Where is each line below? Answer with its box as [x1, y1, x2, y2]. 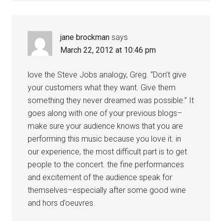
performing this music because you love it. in [28, 134, 182, 144]
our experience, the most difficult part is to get [28, 147, 187, 156]
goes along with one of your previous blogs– [28, 109, 183, 118]
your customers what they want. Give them [28, 83, 176, 92]
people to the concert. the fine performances [28, 160, 184, 169]
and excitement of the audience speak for [28, 173, 173, 182]
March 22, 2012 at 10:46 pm [60, 45, 156, 55]
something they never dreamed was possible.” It [28, 96, 194, 105]
